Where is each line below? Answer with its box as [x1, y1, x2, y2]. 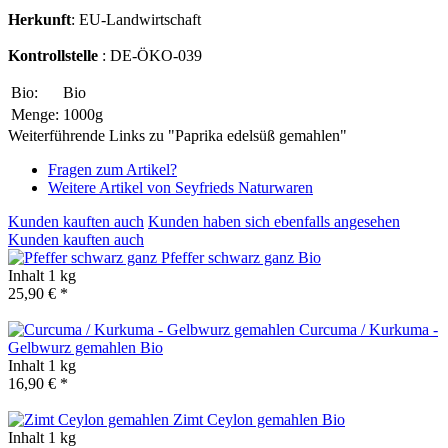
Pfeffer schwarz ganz [161, 248, 298, 266]
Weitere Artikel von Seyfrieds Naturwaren [48, 178, 313, 196]
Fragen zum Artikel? [48, 160, 177, 178]
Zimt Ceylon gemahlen [173, 410, 322, 428]
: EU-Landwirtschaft [71, 10, 201, 28]
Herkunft [8, 10, 71, 28]
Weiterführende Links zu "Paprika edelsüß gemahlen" [8, 126, 347, 144]
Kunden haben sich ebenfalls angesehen [148, 212, 400, 230]
